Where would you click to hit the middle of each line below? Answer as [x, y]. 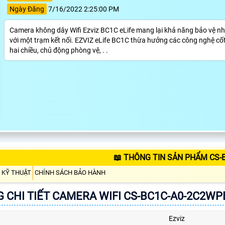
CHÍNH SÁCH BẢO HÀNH [70, 172]
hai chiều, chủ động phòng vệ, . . [59, 50]
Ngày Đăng [27, 9]
